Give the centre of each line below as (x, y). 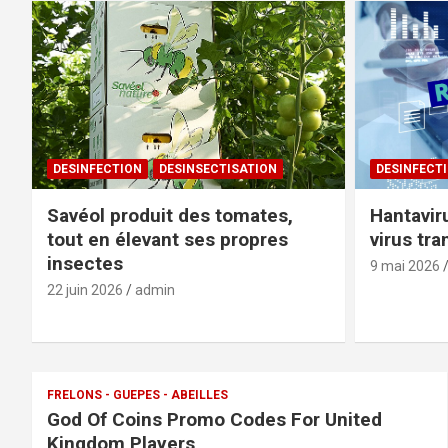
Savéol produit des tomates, (170, 215)
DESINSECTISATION (218, 168)
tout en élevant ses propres (167, 239)
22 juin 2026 (85, 289)
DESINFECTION (97, 168)
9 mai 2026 (404, 265)
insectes (85, 263)
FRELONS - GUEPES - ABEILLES (137, 394)
